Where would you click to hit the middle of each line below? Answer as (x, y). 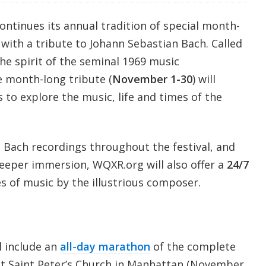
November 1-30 (152, 79)
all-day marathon (105, 246)
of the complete (193, 246)
